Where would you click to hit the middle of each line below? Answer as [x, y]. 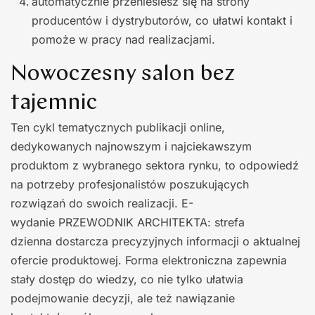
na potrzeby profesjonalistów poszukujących [130, 184]
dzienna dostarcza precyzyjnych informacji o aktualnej [155, 241]
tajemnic [54, 103]
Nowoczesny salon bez [123, 74]
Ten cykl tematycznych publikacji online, [118, 127]
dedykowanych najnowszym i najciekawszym [131, 146]
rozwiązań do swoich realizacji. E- [102, 203]
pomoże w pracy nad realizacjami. [123, 39]
